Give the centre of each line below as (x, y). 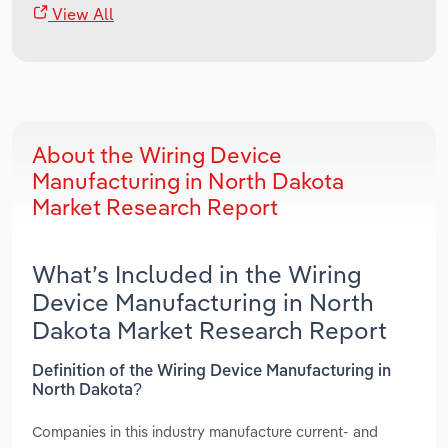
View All (81, 14)
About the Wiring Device (157, 155)
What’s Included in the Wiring (197, 274)
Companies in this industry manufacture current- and (205, 431)
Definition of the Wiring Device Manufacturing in (211, 371)
